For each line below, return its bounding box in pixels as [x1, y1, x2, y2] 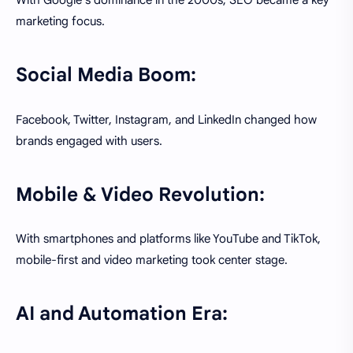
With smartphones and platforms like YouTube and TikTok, [16, 232, 321, 247]
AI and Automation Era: [16, 302, 228, 326]
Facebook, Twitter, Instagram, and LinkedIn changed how [16, 112, 317, 127]
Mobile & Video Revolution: [16, 182, 265, 206]
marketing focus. [16, 14, 105, 29]
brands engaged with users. [16, 133, 162, 148]
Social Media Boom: [16, 63, 196, 87]
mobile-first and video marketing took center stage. [16, 253, 288, 268]
